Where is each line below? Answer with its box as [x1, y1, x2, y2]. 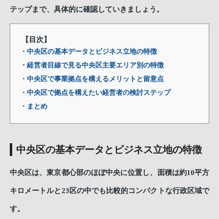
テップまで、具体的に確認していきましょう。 [10, 5, 164, 13]
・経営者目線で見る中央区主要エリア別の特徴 [20, 62, 164, 69]
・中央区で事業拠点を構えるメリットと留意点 [20, 75, 164, 83]
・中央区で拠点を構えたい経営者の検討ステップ [20, 89, 171, 96]
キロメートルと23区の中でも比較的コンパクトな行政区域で [10, 187, 209, 195]
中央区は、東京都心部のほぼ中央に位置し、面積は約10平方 [10, 169, 209, 176]
